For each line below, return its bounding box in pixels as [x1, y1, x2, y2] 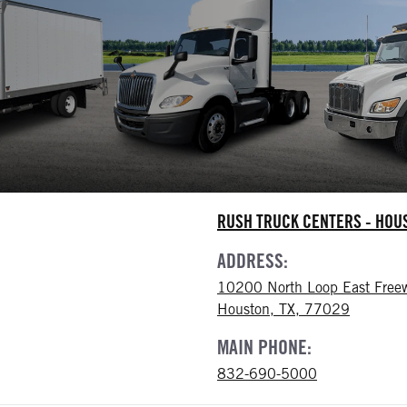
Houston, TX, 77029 [217, 301, 350, 318]
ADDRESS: [217, 249, 288, 273]
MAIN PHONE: [217, 335, 312, 359]
